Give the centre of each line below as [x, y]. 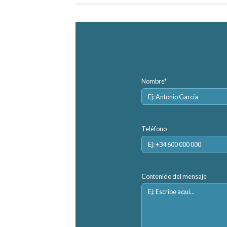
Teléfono [154, 128]
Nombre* [154, 81]
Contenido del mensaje [174, 176]
